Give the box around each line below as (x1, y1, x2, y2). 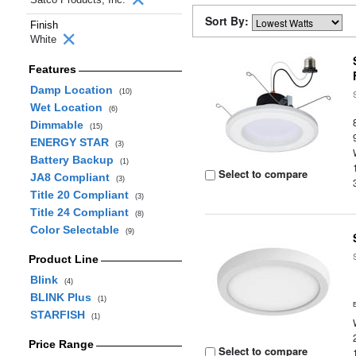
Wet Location (29, 101, 109, 114)
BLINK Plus (29, 291, 98, 304)
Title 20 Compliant (29, 188, 135, 201)
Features (28, 63, 76, 75)
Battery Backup (29, 153, 120, 166)
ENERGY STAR (29, 136, 115, 149)
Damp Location (29, 83, 119, 96)
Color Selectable (29, 223, 126, 236)
